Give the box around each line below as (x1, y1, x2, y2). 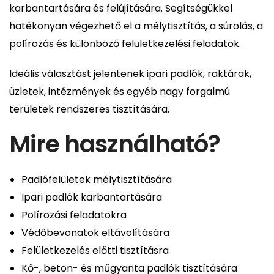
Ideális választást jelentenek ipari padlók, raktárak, (9, 66, 251, 81)
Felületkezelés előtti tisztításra (21, 243, 169, 257)
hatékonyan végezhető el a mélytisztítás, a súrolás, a (9, 18, 263, 33)
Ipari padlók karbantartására (21, 190, 162, 204)
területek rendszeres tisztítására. (9, 102, 169, 116)
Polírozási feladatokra (21, 207, 127, 222)
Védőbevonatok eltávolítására (21, 225, 169, 240)
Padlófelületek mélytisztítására (21, 172, 172, 187)
